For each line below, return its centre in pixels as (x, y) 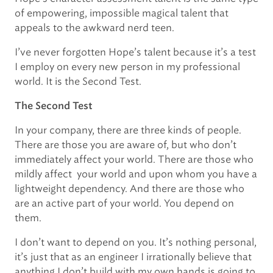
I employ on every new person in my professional (127, 67)
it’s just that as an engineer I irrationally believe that (133, 257)
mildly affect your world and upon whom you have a (136, 174)
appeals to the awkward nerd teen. (94, 28)
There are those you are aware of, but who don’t (126, 145)
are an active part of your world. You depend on (124, 203)
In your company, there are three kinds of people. (128, 130)
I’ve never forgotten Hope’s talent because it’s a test (135, 52)
